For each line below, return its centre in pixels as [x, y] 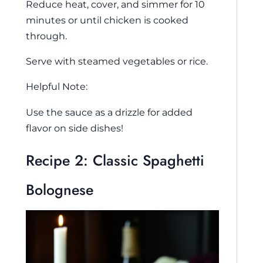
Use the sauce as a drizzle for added [109, 112]
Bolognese [60, 190]
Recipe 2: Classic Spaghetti [115, 161]
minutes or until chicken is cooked [107, 20]
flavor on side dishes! [75, 128]
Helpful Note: [57, 87]
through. [46, 36]
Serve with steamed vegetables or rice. [117, 61]
